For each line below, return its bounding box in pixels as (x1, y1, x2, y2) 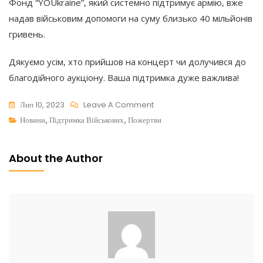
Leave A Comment (83, 99, 154, 110)
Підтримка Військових (49, 114, 124, 126)
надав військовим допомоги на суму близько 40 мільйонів (9, 12, 252, 24)
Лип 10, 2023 (20, 99, 65, 110)
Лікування (153, 174, 187, 186)
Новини (20, 114, 45, 126)
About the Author (9, 150, 103, 166)
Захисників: (153, 205, 192, 217)
